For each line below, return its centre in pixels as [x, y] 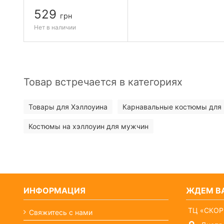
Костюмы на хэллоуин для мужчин [88, 126]
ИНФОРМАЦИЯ [54, 190]
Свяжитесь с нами [61, 212]
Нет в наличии [55, 27]
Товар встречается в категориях [103, 82]
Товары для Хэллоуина [68, 106]
